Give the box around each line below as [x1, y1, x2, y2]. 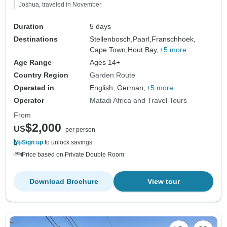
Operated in [14, 84, 54, 92]
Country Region [14, 71, 68, 80]
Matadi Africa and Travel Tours [90, 96, 187, 105]
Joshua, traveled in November [19, 1, 101, 9]
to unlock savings [43, 139, 92, 146]
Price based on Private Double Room [22, 151, 124, 159]
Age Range [14, 58, 52, 67]
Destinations [14, 35, 58, 44]
